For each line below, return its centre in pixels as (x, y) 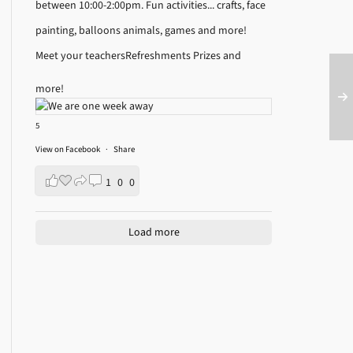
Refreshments (160, 56)
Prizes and (217, 56)
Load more (154, 232)
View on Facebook (69, 150)
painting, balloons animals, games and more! (141, 31)
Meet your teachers (81, 56)
